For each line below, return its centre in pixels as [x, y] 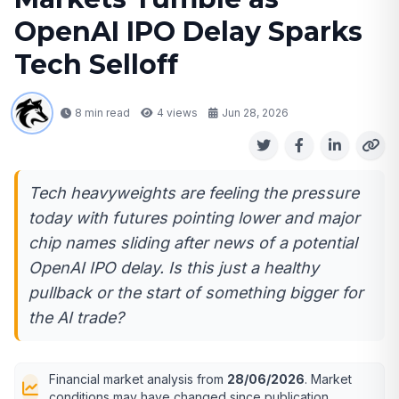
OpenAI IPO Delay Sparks [188, 32]
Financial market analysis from [138, 379]
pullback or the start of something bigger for [196, 293]
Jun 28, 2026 [255, 113]
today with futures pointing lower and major [194, 218]
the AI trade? [76, 318]
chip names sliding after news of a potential [193, 243]
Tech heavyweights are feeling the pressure [194, 193]
